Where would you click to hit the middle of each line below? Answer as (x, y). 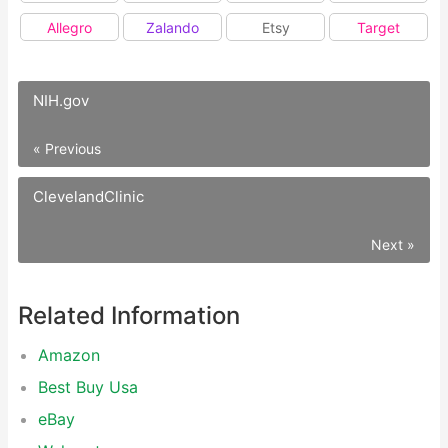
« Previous (67, 148)
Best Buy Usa (88, 387)
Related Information (129, 315)
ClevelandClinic (88, 196)
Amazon (69, 355)
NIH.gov (61, 100)
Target (378, 27)
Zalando (172, 27)
